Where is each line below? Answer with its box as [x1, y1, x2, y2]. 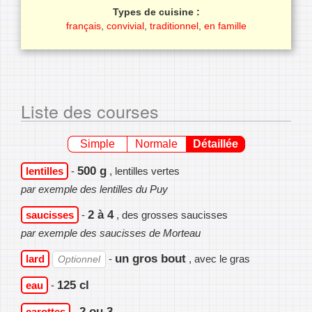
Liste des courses [21, 98, 159, 124]
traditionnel [149, 20, 198, 32]
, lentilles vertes [109, 165, 180, 178]
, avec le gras [188, 252, 250, 265]
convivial [106, 20, 144, 32]
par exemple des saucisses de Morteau [21, 226, 201, 239]
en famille [203, 20, 247, 32]
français [65, 20, 101, 32]
